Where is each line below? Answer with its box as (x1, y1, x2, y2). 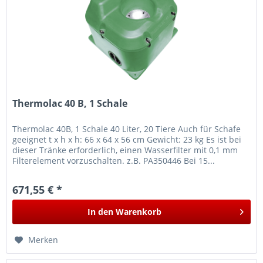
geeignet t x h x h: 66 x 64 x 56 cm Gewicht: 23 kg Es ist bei (12, 134, 242, 146)
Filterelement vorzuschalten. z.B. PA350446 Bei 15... (12, 155, 215, 167)
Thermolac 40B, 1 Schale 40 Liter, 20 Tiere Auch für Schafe (12, 123, 241, 135)
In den (87, 206, 114, 218)
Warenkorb (116, 206, 162, 218)
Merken (28, 234, 59, 246)
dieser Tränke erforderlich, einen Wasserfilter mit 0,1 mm (12, 144, 238, 156)
